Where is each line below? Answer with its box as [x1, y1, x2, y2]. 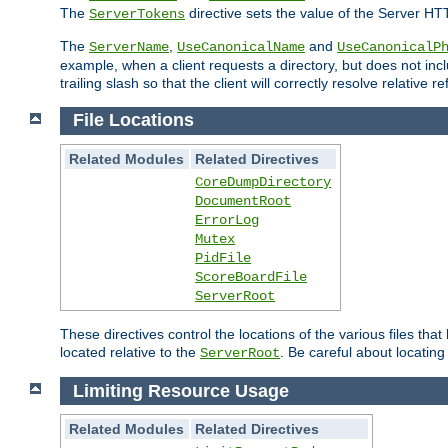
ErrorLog [195, 212, 260, 229]
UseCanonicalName [177, 38, 305, 55]
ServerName [89, 38, 169, 55]
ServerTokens [89, 5, 185, 22]
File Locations [72, 110, 199, 131]
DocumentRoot [195, 193, 292, 210]
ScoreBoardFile [195, 269, 308, 286]
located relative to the [60, 344, 200, 361]
